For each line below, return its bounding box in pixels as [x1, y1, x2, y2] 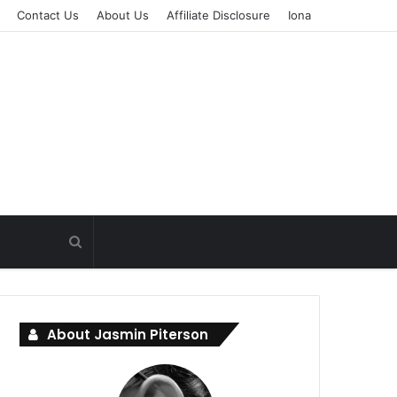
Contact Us [17, 8, 79, 22]
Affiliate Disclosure [167, 8, 270, 22]
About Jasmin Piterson [47, 325, 209, 344]
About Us [97, 8, 149, 22]
